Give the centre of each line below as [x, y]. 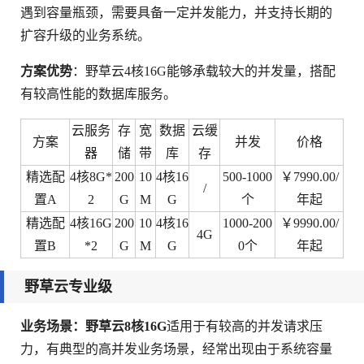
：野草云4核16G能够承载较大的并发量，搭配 [204, 71]
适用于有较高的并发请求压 [245, 326]
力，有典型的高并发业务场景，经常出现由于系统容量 [176, 349]
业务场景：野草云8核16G [93, 326]
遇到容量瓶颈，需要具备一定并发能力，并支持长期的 [176, 13]
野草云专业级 [68, 287]
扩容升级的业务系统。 [85, 35]
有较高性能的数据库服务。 [98, 94]
